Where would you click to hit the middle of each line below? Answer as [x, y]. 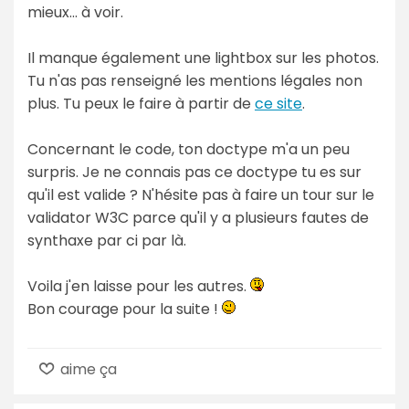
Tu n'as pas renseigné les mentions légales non [195, 80]
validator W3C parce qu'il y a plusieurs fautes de [198, 217]
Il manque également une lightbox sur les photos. [203, 58]
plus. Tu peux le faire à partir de [141, 103]
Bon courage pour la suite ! [125, 309]
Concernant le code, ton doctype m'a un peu [189, 149]
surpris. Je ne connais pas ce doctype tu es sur [194, 172]
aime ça [87, 369]
